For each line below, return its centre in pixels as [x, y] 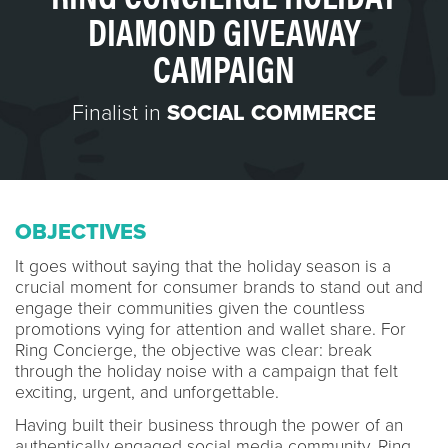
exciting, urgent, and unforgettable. [149, 392]
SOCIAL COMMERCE [271, 112]
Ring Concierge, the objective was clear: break [193, 350]
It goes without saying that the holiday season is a [203, 266]
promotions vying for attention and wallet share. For [210, 329]
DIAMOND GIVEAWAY [224, 30]
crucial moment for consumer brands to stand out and [219, 287]
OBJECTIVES [80, 231]
